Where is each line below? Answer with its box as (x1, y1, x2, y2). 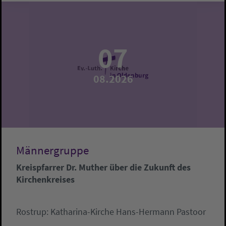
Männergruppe (16, 143, 89, 158)
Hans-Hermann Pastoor (116, 206, 206, 218)
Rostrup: (16, 206, 50, 218)
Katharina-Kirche (50, 206, 114, 218)
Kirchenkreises (16, 174, 75, 186)
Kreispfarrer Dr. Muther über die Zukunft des (16, 161, 191, 174)
